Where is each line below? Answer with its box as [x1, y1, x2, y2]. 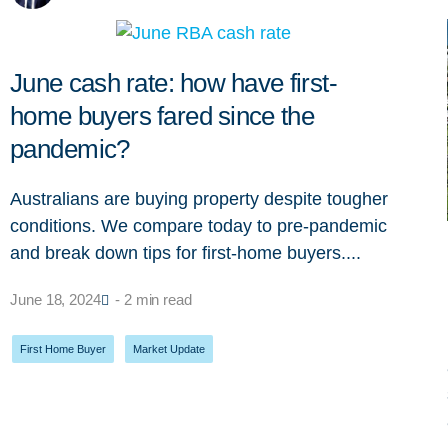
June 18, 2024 [10, 290, 101, 308]
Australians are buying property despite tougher [10, 188, 388, 209]
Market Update [133, 342, 205, 355]
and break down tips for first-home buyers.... [10, 242, 361, 263]
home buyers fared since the [10, 100, 315, 131]
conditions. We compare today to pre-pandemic [10, 215, 387, 236]
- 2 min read [114, 290, 193, 308]
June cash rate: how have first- [10, 67, 338, 98]
